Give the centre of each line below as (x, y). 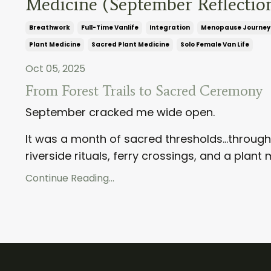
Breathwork (50, 27)
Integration (170, 27)
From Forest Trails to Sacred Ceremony (144, 90)
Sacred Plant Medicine (130, 44)
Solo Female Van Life (215, 44)
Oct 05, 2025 (55, 68)
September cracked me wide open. (120, 112)
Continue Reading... (70, 178)
